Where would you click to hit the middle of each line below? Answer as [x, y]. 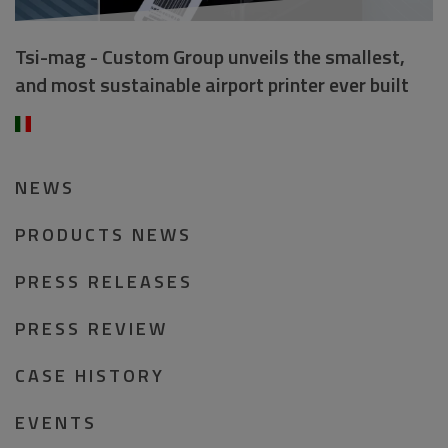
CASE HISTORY [90, 375]
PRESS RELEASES [104, 281]
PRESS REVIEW [91, 328]
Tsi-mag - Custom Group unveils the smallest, [210, 56]
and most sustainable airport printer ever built [212, 84]
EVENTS [56, 422]
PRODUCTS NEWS [103, 234]
